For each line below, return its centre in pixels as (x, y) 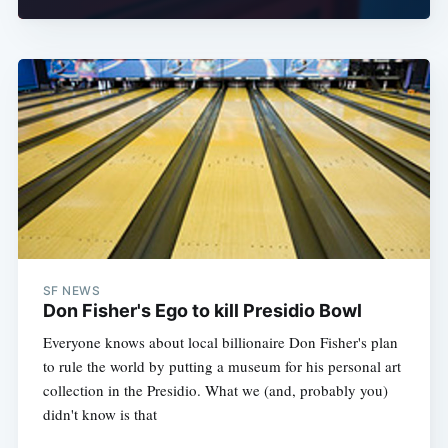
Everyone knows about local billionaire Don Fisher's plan (220, 342)
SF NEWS (71, 291)
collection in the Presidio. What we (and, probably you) (215, 390)
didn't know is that (99, 414)
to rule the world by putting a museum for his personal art (221, 366)
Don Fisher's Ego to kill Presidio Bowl (202, 311)
